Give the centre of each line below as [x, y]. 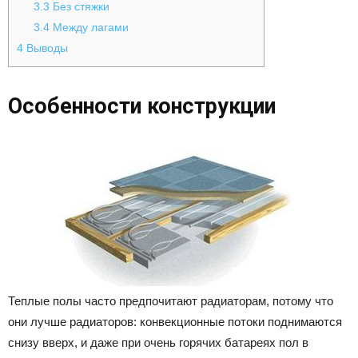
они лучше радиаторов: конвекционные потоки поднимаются [175, 321]
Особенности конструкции [142, 106]
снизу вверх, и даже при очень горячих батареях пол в [158, 342]
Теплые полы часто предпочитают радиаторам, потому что [171, 300]
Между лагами [89, 27]
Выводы [46, 48]
